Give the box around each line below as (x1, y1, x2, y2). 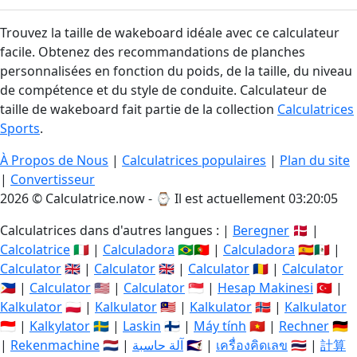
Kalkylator (29, 317, 90, 335)
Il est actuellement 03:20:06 (175, 190, 338, 207)
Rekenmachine (10, 336, 100, 354)
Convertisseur (10, 171, 95, 188)
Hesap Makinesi (218, 279, 313, 296)
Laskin (123, 317, 161, 335)
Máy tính (194, 317, 246, 335)
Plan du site (280, 151, 350, 169)
